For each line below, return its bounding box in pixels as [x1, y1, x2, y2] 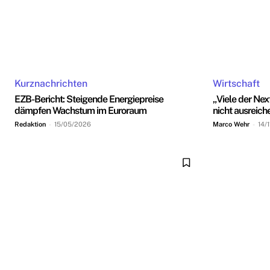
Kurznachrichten [14, 77, 87, 89]
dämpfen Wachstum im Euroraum [14, 104, 146, 116]
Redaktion [14, 120, 46, 128]
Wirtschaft [213, 77, 260, 89]
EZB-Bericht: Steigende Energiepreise [14, 93, 163, 105]
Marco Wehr [213, 120, 250, 128]
